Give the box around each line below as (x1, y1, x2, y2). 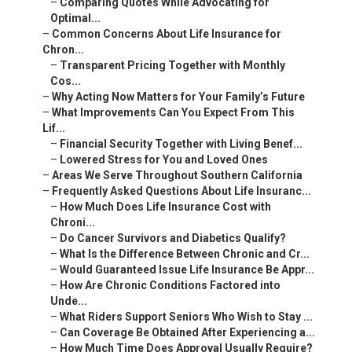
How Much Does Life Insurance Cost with (60, 200, 271, 214)
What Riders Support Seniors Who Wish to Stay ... (60, 310, 313, 324)
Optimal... (50, 12, 101, 25)
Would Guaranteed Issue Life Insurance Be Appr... (60, 263, 314, 277)
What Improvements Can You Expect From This (52, 106, 295, 119)
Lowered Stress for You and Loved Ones (60, 153, 268, 167)
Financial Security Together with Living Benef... (60, 137, 302, 151)
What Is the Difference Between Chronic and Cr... (60, 247, 310, 261)
